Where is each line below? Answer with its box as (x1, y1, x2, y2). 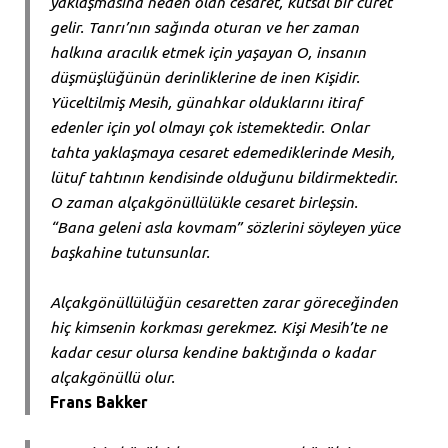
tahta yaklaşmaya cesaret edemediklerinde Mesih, (50, 143, 395, 162)
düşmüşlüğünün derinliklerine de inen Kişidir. (50, 68, 360, 87)
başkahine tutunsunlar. (50, 243, 210, 262)
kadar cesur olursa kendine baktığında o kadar (50, 343, 375, 362)
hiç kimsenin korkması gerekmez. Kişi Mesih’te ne (50, 318, 387, 337)
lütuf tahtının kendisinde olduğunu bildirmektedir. (50, 168, 398, 187)
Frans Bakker (50, 393, 148, 412)
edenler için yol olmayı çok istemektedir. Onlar (50, 118, 369, 137)
